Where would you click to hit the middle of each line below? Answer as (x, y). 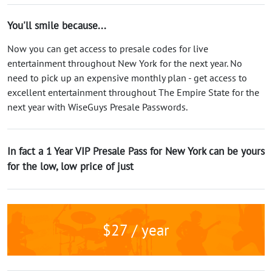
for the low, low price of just (70, 166)
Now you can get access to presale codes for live (108, 48)
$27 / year (136, 229)
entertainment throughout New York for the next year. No (125, 63)
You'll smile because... (57, 25)
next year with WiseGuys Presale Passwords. (97, 107)
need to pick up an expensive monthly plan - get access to (127, 77)
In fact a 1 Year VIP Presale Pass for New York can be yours (136, 151)
